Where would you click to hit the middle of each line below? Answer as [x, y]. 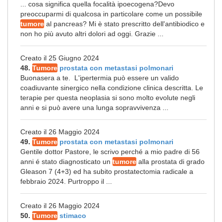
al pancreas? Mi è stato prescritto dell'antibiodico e [124, 24]
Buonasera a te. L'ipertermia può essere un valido [100, 78]
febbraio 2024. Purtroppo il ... [66, 181]
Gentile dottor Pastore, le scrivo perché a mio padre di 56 [110, 152]
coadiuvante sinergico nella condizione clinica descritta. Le [112, 88]
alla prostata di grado [170, 162]
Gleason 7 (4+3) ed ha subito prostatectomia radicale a [107, 171]
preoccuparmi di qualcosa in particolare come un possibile [111, 14]
